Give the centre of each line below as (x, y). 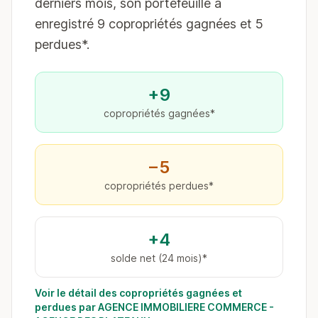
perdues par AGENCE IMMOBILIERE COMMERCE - (154, 307)
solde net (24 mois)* (159, 258)
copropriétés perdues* (159, 186)
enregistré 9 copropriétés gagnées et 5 (149, 24)
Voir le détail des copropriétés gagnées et (138, 293)
